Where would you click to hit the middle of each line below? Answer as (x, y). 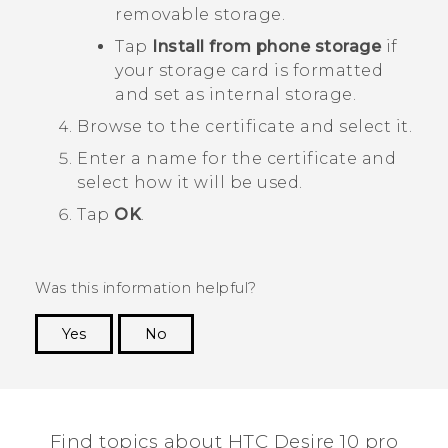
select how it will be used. (190, 182)
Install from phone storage (266, 46)
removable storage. (200, 14)
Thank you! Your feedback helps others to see (236, 363)
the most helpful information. (300, 384)
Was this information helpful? (146, 287)
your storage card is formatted (249, 70)
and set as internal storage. (235, 94)
